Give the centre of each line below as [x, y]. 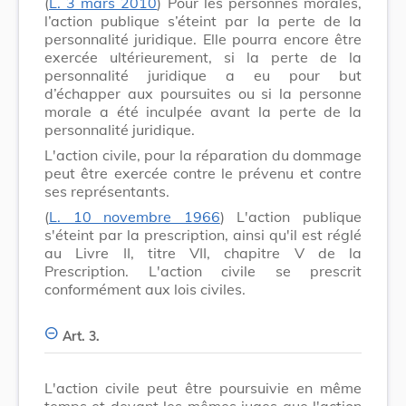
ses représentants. [107, 191]
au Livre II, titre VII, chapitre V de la [203, 252]
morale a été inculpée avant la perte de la [203, 111]
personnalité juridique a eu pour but [203, 75]
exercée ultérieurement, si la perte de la [203, 57]
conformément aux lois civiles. [145, 289]
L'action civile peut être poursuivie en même [203, 387]
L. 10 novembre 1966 [135, 216]
